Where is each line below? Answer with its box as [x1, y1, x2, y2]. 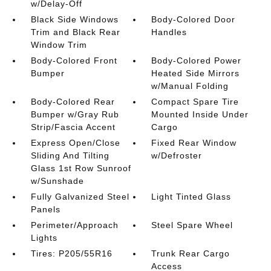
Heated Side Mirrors [151, 68, 240, 78]
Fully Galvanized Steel [30, 191, 129, 201]
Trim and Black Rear [30, 27, 120, 37]
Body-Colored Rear [30, 96, 115, 106]
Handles [151, 27, 188, 37]
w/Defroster [151, 150, 203, 160]
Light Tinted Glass [151, 191, 232, 201]
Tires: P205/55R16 [30, 248, 113, 258]
